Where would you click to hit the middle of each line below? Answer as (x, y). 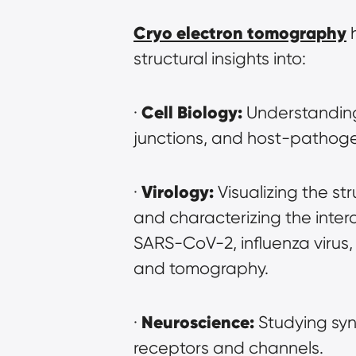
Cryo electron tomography (240, 33)
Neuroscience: (198, 322)
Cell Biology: (192, 112)
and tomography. (201, 268)
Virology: (178, 192)
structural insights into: (220, 58)
